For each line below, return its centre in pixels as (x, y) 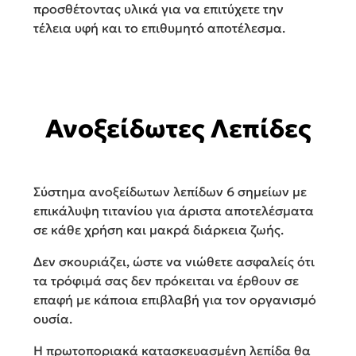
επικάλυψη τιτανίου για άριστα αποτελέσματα (174, 211)
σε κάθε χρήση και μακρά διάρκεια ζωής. (159, 230)
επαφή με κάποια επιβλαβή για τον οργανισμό (175, 300)
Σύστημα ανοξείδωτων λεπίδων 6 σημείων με (170, 192)
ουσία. (53, 319)
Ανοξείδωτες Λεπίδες (178, 129)
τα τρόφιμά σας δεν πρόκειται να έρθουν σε (166, 281)
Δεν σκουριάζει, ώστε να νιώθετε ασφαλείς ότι (174, 262)
